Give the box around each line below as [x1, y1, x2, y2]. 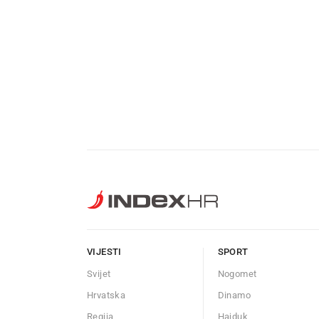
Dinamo [217, 290, 251, 301]
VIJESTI [87, 246, 122, 258]
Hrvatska [87, 290, 126, 301]
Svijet [87, 268, 111, 280]
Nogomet [217, 268, 257, 280]
